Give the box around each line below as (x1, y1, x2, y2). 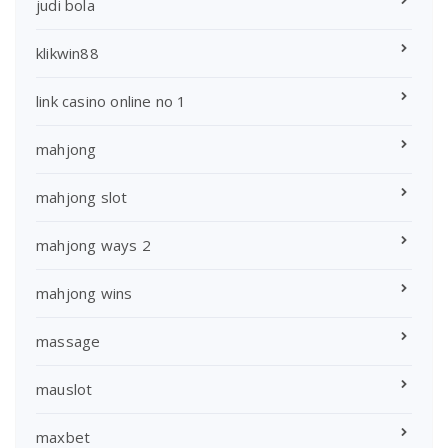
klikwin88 (36, 42, 99, 63)
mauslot (36, 378, 93, 399)
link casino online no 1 (36, 90, 187, 111)
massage (36, 330, 101, 351)
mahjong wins (36, 282, 133, 303)
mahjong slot (36, 186, 128, 207)
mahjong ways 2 (36, 234, 151, 255)
